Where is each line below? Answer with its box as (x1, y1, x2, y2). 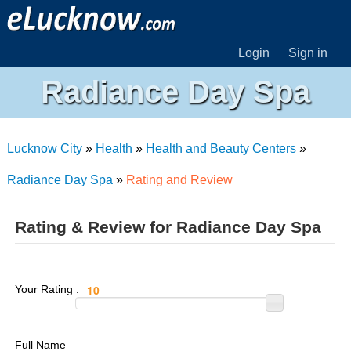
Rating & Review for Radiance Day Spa (14, 218, 321, 236)
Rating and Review (125, 173, 233, 186)
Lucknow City (6, 142, 82, 155)
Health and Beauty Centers (145, 142, 296, 155)
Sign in (288, 46, 328, 60)
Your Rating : (14, 282, 82, 295)
